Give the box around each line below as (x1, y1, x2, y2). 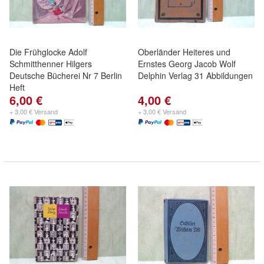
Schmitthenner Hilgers (9, 58, 92, 70)
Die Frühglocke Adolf (9, 46, 87, 58)
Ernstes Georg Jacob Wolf (138, 58, 236, 70)
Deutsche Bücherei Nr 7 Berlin (9, 70, 122, 81)
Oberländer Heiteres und (138, 46, 230, 58)
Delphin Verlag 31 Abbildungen (138, 70, 253, 81)
